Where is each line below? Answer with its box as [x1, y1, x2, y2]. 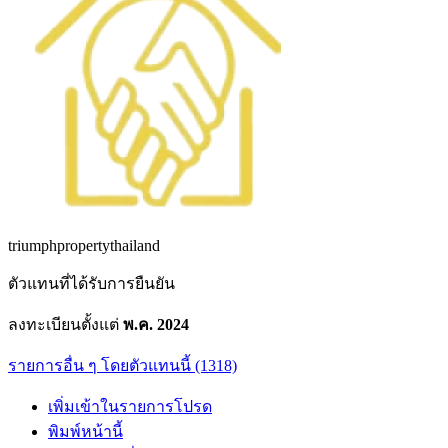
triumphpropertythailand [8, 236, 160, 254]
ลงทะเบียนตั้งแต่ [8, 315, 123, 333]
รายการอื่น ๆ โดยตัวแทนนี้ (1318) [8, 356, 237, 374]
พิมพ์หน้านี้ [48, 422, 123, 440]
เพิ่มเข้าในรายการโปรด [48, 397, 212, 415]
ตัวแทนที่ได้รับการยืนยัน [8, 274, 175, 292]
